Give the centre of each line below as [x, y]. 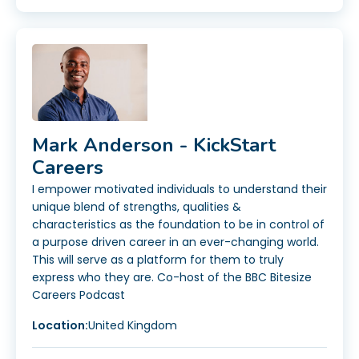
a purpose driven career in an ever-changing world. [175, 242]
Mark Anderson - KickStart [154, 145]
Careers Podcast [79, 295]
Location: [60, 326]
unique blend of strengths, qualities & [137, 207]
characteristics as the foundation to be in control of [178, 225]
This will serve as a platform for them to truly [158, 260]
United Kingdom [133, 326]
